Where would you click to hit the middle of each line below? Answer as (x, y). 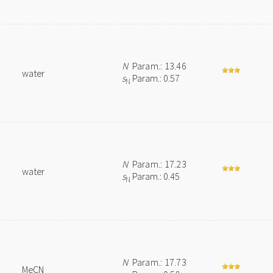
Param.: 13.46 (157, 66)
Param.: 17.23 (157, 164)
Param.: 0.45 (155, 176)
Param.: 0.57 (155, 78)
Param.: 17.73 (157, 262)
